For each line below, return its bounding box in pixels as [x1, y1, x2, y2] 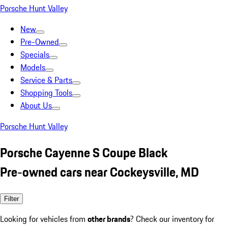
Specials [20, 48, 49, 61]
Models [20, 61, 45, 73]
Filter [4, 194, 19, 203]
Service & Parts [20, 74, 72, 86]
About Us [20, 99, 52, 111]
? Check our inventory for [130, 212, 214, 225]
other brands [88, 212, 130, 225]
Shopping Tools [20, 87, 72, 99]
